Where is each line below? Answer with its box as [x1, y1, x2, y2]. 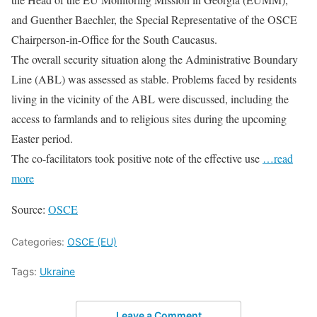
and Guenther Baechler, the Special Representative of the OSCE [11, 11, 297, 27]
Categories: [11, 235, 67, 248]
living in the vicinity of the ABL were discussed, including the [11, 91, 289, 106]
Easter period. [11, 130, 73, 146]
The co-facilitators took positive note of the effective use [11, 150, 263, 166]
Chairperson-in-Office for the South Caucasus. [11, 31, 217, 47]
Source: [11, 201, 48, 217]
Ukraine [40, 265, 75, 277]
